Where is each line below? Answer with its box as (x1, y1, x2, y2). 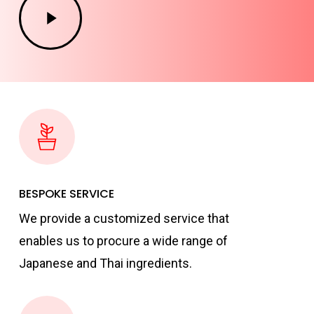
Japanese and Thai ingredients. (19, 256, 193, 271)
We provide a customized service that (19, 211, 230, 226)
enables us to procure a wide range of (19, 233, 228, 249)
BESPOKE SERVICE (19, 186, 115, 203)
